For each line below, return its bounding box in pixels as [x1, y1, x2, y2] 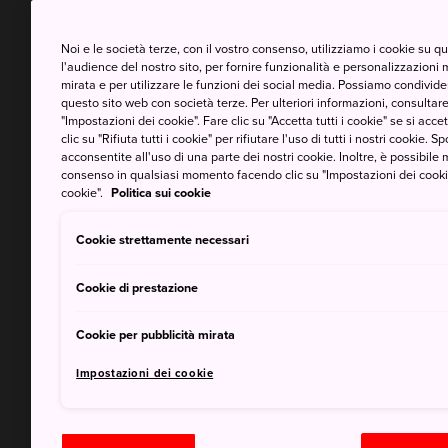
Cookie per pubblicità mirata [76, 327, 236, 344]
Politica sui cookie [111, 185, 212, 201]
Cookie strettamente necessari [76, 232, 250, 248]
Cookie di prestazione [76, 279, 199, 296]
